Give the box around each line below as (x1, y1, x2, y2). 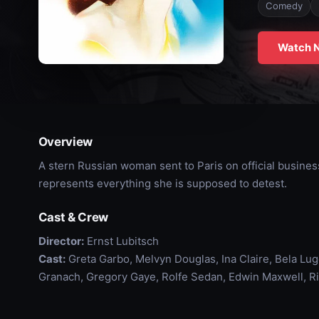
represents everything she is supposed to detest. (38, 177, 287, 190)
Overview (38, 135, 93, 149)
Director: (38, 234, 84, 248)
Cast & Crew (38, 210, 109, 224)
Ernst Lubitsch (83, 234, 159, 248)
